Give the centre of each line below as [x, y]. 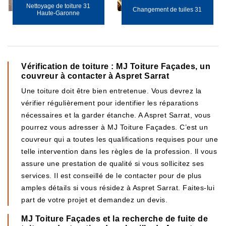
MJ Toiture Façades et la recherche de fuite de [115, 219]
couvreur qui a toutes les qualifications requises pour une [120, 139]
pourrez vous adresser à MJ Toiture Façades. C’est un [115, 127]
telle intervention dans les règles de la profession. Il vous [119, 151]
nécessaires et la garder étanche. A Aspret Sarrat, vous [116, 115]
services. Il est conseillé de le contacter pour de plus [111, 176]
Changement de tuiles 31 [167, 10]
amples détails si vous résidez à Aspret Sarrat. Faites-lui [118, 188]
